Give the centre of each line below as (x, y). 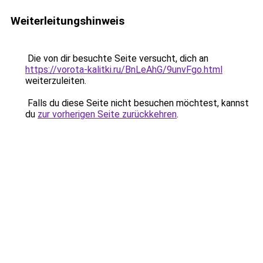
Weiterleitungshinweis (68, 21)
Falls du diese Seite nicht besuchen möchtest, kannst (137, 103)
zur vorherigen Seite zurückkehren (107, 114)
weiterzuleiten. (56, 81)
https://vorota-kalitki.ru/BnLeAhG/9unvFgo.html (124, 70)
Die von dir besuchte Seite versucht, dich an (117, 58)
